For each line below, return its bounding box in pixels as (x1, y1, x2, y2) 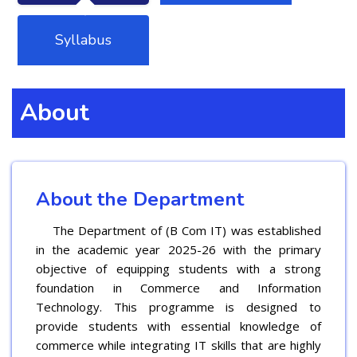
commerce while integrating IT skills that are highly (36, 336, 321, 353)
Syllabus (55, 29, 112, 49)
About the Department (36, 186, 244, 212)
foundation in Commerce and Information (36, 279, 321, 296)
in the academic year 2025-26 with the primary (36, 241, 321, 257)
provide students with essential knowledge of (36, 317, 321, 334)
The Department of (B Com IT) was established (36, 222, 321, 238)
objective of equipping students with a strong (36, 260, 321, 277)
